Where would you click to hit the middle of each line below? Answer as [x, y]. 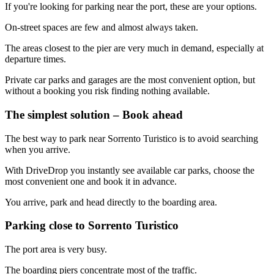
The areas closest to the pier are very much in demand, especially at [134, 48]
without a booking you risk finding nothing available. [107, 91]
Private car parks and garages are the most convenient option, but [130, 80]
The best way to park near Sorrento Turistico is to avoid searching [131, 138]
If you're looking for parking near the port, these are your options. [131, 7]
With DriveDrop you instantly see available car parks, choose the [130, 170]
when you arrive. [38, 149]
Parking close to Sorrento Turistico [92, 226]
